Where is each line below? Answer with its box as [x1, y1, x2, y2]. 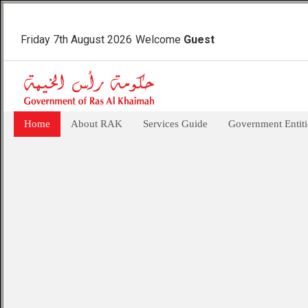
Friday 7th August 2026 [21, 33, 132, 46]
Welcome [135, 33, 184, 46]
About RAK [71, 118, 122, 129]
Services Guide [143, 118, 208, 129]
